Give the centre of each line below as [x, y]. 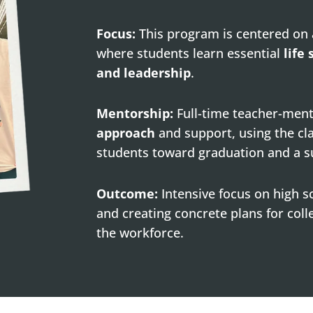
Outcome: [128, 193]
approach [126, 133]
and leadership [144, 73]
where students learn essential [190, 53]
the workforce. [140, 232]
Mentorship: [135, 114]
